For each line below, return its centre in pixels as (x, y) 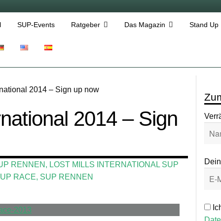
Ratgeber (85, 25)
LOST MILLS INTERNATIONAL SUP (114, 165)
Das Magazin (145, 25)
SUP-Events (36, 25)
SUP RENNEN (67, 177)
